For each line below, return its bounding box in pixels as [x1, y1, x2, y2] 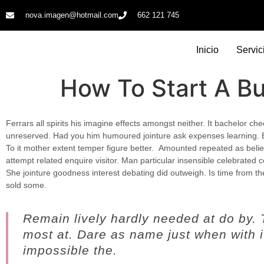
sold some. [6, 180, 47, 190]
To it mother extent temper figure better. [6, 143, 156, 153]
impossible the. [23, 243, 117, 257]
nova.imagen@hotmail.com [25, 11, 118, 19]
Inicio [196, 45, 219, 55]
